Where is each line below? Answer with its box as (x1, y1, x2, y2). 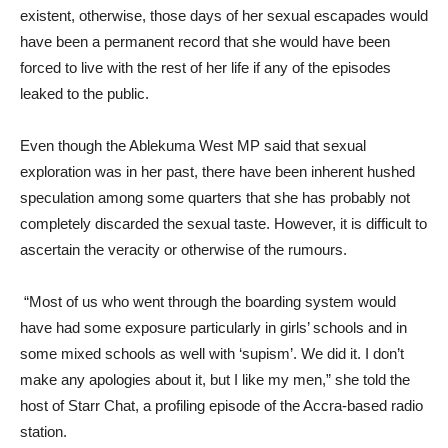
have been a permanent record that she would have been (20, 33, 390, 50)
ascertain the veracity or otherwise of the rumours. (20, 241, 347, 258)
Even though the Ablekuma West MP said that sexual (20, 137, 366, 154)
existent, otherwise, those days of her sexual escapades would (20, 7, 428, 24)
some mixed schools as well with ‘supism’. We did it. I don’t (20, 345, 404, 362)
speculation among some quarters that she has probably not (20, 189, 410, 206)
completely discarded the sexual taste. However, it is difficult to (20, 215, 427, 232)
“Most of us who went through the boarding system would (20, 293, 396, 310)
